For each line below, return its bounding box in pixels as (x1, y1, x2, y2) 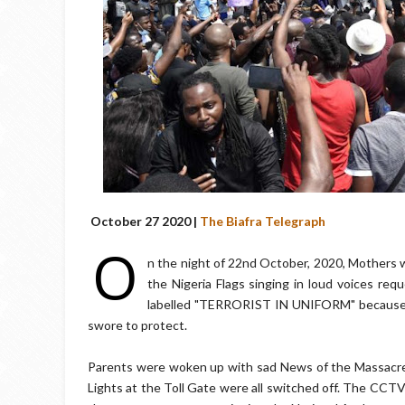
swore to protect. (88, 317, 187, 333)
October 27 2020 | (88, 213, 200, 229)
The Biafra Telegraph (200, 213, 325, 229)
